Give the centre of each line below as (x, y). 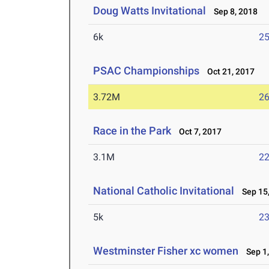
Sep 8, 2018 (233, 12)
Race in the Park (132, 131)
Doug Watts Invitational (150, 11)
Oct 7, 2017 (198, 132)
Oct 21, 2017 (228, 72)
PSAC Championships (147, 71)
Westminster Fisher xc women (166, 251)
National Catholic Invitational (164, 191)
